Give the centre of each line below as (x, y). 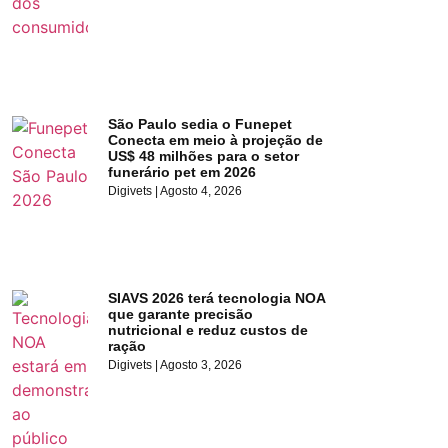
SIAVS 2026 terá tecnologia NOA (217, 297)
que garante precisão (181, 313)
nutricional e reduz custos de (208, 329)
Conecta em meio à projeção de (216, 140)
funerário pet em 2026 (182, 172)
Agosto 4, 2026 (200, 191)
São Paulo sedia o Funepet (200, 124)
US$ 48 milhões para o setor (204, 156)
